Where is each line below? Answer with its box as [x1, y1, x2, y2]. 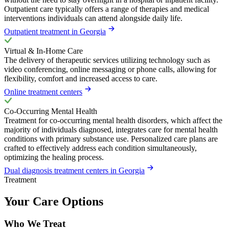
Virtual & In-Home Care [4, 46, 83, 55]
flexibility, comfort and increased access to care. [4, 74, 157, 83]
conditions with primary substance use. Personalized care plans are [4, 134, 218, 143]
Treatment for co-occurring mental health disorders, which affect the [4, 116, 222, 125]
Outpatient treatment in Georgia [4, 27, 106, 36]
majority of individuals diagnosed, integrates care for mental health [4, 125, 218, 134]
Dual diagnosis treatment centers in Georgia [4, 166, 145, 175]
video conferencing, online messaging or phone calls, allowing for [4, 64, 216, 74]
